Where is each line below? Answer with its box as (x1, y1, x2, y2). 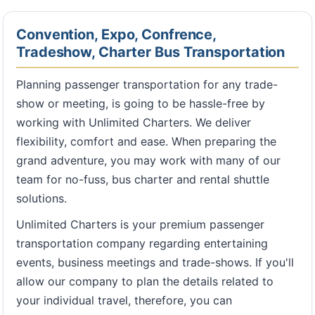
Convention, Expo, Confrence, (16, 26, 217, 43)
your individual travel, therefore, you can (16, 293, 232, 307)
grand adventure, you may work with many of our (16, 153, 281, 167)
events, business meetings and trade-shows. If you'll (16, 255, 294, 269)
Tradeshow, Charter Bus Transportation (16, 44, 285, 60)
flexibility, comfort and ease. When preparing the (16, 134, 276, 148)
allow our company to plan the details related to (16, 274, 274, 288)
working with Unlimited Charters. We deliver (16, 115, 251, 129)
